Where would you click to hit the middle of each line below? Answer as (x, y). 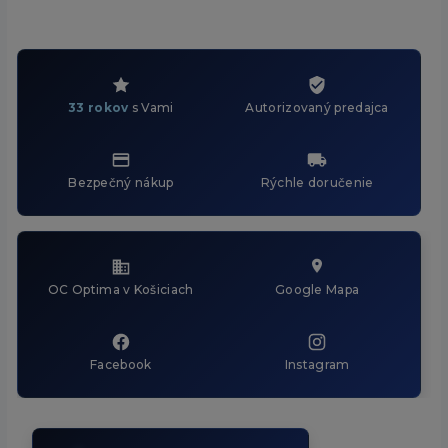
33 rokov (98, 107)
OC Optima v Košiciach (121, 289)
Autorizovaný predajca (317, 107)
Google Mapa (317, 289)
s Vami (151, 107)
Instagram (317, 364)
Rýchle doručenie (317, 182)
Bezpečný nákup (121, 182)
